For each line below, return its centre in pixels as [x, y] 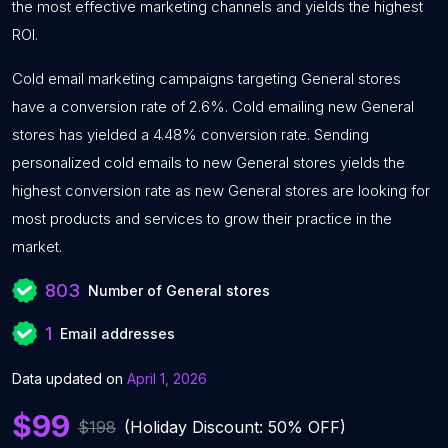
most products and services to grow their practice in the [202, 218]
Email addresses [117, 333]
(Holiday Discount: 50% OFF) [235, 426]
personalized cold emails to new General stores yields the [208, 162]
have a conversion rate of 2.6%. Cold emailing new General [213, 106]
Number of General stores [179, 290]
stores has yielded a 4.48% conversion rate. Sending [190, 134]
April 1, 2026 [167, 378]
